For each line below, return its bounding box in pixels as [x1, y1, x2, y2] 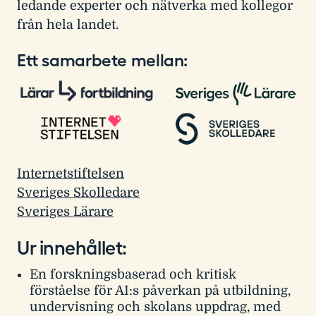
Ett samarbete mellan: [17, 50, 188, 71]
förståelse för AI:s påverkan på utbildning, [30, 283, 291, 298]
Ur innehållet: [17, 237, 131, 260]
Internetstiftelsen [17, 166, 124, 181]
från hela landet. [17, 17, 119, 32]
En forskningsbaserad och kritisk [30, 267, 237, 281]
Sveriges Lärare [17, 204, 114, 219]
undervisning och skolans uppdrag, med [30, 299, 281, 314]
